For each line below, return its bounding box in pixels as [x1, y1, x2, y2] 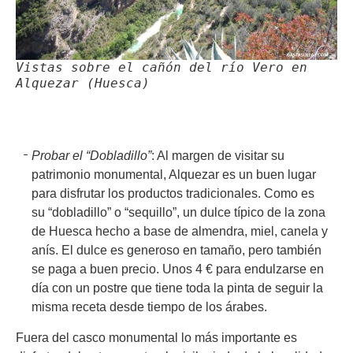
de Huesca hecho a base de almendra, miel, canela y [32, 224, 328, 238]
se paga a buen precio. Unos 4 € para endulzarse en [32, 262, 324, 276]
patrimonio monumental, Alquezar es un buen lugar [32, 167, 316, 181]
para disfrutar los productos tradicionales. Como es [32, 186, 314, 200]
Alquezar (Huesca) [16, 75, 150, 91]
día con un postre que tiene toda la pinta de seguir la [32, 281, 323, 295]
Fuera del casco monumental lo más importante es [16, 330, 297, 344]
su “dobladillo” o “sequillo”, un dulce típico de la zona [32, 205, 325, 219]
